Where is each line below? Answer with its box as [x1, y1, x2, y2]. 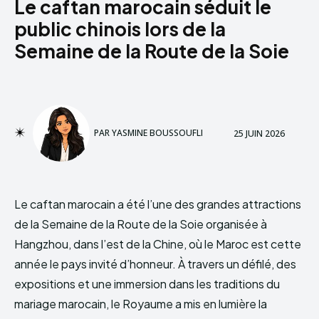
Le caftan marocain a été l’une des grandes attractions [14, 197, 301, 212]
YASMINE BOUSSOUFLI [112, 127, 203, 140]
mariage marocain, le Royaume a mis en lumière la [14, 296, 267, 312]
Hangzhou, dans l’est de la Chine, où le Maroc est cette [14, 236, 301, 252]
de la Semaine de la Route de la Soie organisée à [14, 216, 267, 232]
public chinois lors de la [14, 17, 226, 41]
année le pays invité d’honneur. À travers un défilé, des [14, 256, 296, 272]
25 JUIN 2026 [234, 127, 285, 140]
